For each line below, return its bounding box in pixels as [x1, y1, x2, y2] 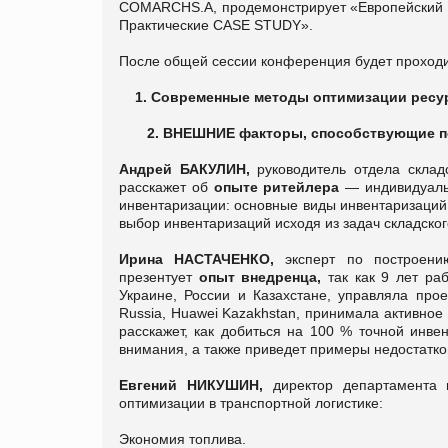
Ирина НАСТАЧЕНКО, [119, 250, 275, 267]
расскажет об [119, 178, 214, 195]
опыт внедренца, [198, 268, 322, 285]
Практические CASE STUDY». [119, 16, 313, 33]
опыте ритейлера [213, 178, 340, 195]
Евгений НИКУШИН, [119, 376, 273, 393]
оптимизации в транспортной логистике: [119, 394, 383, 411]
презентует [119, 268, 199, 285]
